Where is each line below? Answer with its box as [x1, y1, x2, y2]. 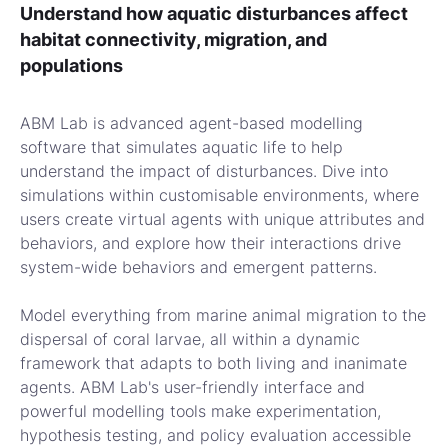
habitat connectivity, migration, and [20, 29, 327, 51]
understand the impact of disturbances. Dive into [20, 161, 388, 182]
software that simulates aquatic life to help [20, 137, 343, 158]
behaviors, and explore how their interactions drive [20, 233, 401, 254]
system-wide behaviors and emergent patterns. [20, 257, 377, 278]
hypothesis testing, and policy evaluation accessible [20, 425, 411, 446]
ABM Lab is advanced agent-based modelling [20, 113, 363, 134]
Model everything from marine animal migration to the [20, 305, 426, 326]
